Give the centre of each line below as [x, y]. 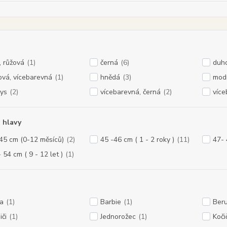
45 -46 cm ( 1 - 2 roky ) [137, 140]
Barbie [110, 202]
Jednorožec [118, 217]
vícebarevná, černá [130, 92]
